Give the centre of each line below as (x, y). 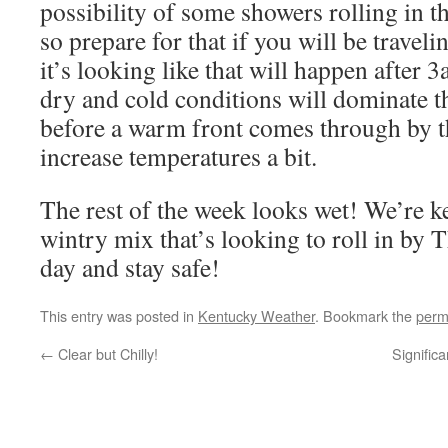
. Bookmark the (365, 315)
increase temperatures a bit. (178, 156)
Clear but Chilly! (106, 353)
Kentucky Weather (256, 315)
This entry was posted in (119, 315)
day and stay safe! (130, 267)
